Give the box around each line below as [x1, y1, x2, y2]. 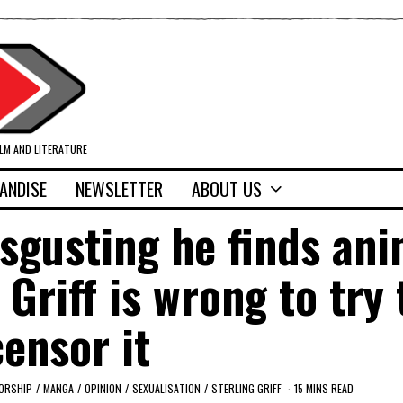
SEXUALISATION [132, 380, 201, 396]
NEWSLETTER [76, 175, 163, 203]
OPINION [85, 380, 121, 396]
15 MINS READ [294, 380, 354, 396]
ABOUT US [192, 175, 262, 203]
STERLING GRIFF [211, 380, 282, 396]
